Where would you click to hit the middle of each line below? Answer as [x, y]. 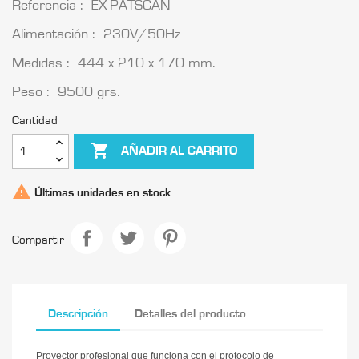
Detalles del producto [191, 314]
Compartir [38, 240]
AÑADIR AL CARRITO [179, 151]
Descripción [78, 314]
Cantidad [35, 120]
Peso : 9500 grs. [66, 92]
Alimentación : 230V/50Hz [96, 34]
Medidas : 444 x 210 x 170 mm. [114, 63]
